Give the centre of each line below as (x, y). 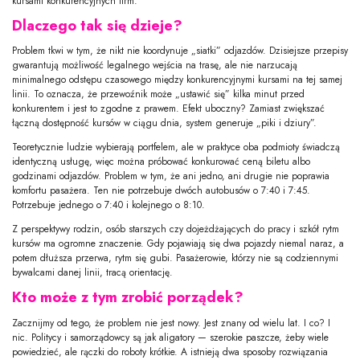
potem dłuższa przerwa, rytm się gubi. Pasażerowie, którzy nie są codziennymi (175, 258)
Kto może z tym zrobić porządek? (128, 298)
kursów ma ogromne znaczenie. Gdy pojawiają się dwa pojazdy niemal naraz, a (178, 244)
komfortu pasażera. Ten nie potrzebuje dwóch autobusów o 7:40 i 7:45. (161, 191)
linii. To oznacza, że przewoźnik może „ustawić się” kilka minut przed (158, 94)
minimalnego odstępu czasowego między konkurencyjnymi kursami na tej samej (177, 80)
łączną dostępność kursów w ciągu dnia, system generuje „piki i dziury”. (164, 123)
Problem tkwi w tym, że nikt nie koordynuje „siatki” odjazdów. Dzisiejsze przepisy (180, 51)
